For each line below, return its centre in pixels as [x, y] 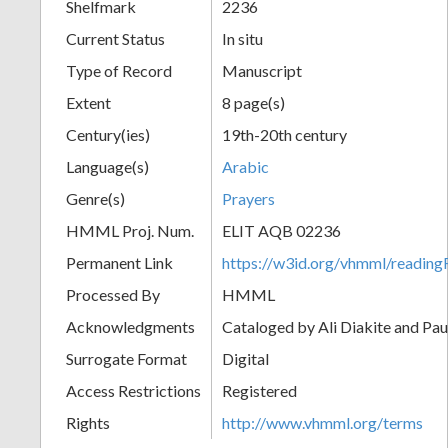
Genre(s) [95, 198]
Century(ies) [108, 134]
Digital [245, 358]
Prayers [248, 198]
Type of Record [119, 70]
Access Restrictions [133, 390]
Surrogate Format [126, 358]
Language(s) [107, 166]
